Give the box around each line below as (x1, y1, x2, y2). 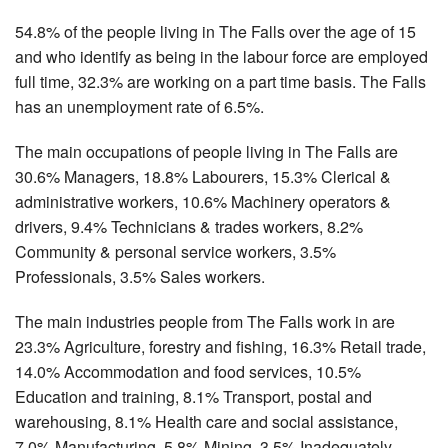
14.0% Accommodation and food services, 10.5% (15, 359, 361, 383)
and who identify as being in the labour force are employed (15, 44, 428, 68)
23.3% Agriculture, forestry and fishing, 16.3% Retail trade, (15, 334, 426, 358)
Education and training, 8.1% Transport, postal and (15, 384, 372, 408)
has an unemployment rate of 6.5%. (15, 94, 264, 118)
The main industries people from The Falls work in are (15, 309, 395, 333)
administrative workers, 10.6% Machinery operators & (15, 189, 391, 213)
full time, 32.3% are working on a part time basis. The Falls (15, 69, 426, 93)
